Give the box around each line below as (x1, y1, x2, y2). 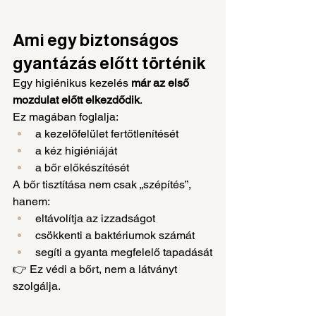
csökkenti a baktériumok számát (35, 228, 195, 242)
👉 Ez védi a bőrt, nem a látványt (13, 262, 180, 276)
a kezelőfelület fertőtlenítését (35, 126, 178, 140)
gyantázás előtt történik (13, 53, 206, 73)
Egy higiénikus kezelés (13, 75, 131, 90)
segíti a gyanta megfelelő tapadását (35, 245, 212, 259)
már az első (131, 75, 192, 90)
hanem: (13, 194, 50, 208)
